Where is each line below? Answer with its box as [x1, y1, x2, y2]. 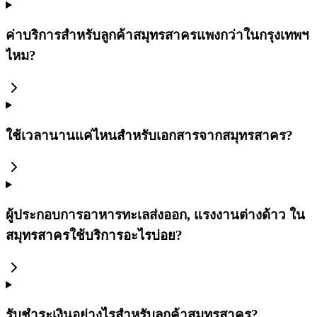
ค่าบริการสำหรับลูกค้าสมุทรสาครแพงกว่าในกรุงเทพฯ [6, 28, 309, 43]
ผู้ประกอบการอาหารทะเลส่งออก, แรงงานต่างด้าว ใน [6, 207, 305, 222]
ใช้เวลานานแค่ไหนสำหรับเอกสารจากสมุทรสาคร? [6, 127, 293, 143]
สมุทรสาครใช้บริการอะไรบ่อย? [6, 227, 183, 243]
